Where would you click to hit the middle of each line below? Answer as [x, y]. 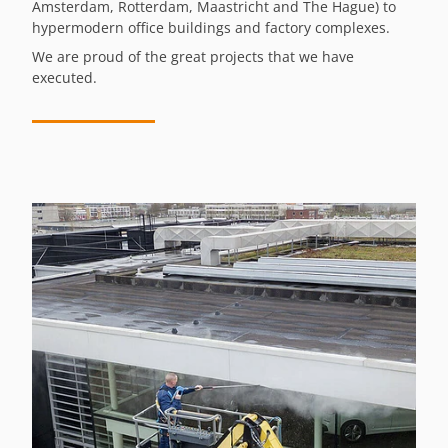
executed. [64, 77]
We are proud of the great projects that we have [193, 56]
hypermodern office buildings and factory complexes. [211, 27]
